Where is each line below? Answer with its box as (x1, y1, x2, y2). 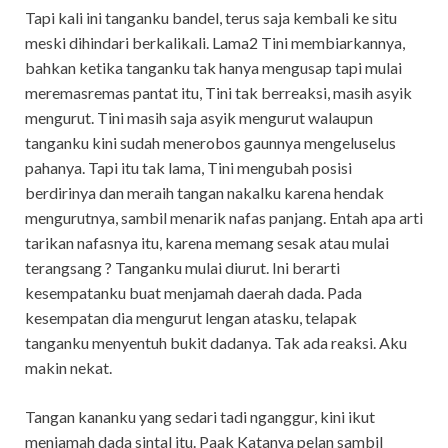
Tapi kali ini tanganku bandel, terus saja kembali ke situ (25, 7, 397, 27)
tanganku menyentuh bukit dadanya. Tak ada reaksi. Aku (25, 332, 407, 352)
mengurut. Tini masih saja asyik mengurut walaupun (25, 107, 373, 127)
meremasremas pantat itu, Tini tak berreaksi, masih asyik (25, 82, 412, 102)
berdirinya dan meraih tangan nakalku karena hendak (25, 182, 384, 202)
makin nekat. (25, 357, 112, 377)
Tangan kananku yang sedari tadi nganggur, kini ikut (25, 406, 375, 426)
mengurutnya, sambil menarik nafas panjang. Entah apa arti (25, 207, 423, 227)
